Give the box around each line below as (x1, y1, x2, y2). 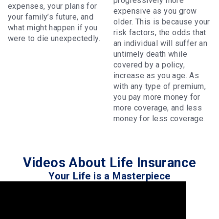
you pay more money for (113, 92, 200, 102)
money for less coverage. (113, 113, 205, 123)
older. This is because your (113, 17, 210, 26)
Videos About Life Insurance (22, 154, 197, 171)
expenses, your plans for (8, 1, 97, 11)
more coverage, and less (113, 103, 202, 112)
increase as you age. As (113, 70, 199, 80)
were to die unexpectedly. (8, 33, 100, 43)
